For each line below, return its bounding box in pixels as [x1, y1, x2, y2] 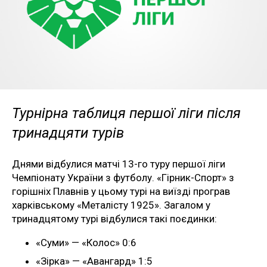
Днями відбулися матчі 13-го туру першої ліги [12, 157, 225, 170]
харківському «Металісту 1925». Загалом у [12, 198, 210, 211]
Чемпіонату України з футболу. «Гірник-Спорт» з [12, 171, 234, 184]
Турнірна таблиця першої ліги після [12, 104, 241, 122]
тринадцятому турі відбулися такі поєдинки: [12, 212, 217, 225]
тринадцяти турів [12, 124, 124, 141]
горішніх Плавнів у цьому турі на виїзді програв [12, 185, 230, 197]
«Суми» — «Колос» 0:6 [36, 236, 136, 249]
